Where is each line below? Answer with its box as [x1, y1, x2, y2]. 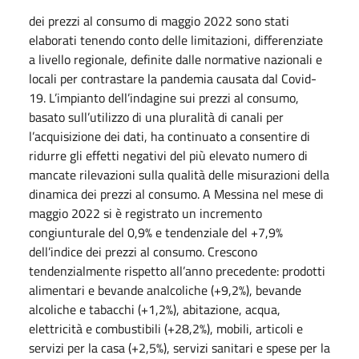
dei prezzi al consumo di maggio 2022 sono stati [29, 10, 289, 30]
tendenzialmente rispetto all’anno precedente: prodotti [29, 260, 325, 280]
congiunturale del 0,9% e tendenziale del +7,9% [29, 222, 283, 242]
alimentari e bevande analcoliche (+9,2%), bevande [29, 280, 301, 300]
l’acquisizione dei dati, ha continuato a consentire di [29, 126, 310, 146]
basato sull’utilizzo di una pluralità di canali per [29, 107, 284, 127]
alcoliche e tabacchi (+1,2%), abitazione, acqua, [29, 299, 280, 319]
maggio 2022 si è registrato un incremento [29, 203, 262, 223]
